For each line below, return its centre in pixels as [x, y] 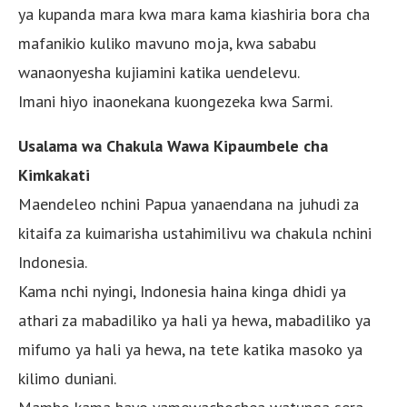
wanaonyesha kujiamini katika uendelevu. [159, 72]
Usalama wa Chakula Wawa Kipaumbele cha [173, 145]
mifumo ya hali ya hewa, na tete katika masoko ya [190, 349]
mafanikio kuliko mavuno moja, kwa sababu [167, 43]
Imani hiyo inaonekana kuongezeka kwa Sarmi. [175, 101]
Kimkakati [54, 174]
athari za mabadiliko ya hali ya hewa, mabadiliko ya [194, 320]
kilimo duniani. [67, 378]
